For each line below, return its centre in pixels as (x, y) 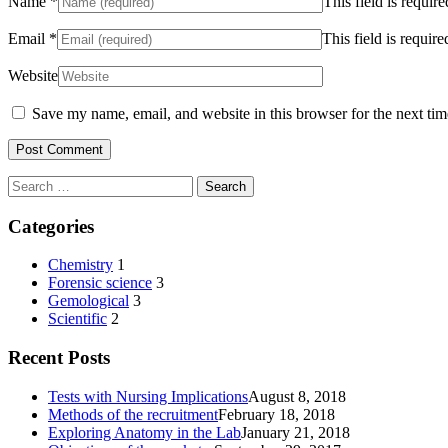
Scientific (77, 319)
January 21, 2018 (295, 432)
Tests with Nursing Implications (148, 396)
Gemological (88, 301)
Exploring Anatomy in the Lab (144, 432)
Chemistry (80, 265)
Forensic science (100, 283)
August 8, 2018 (297, 396)
